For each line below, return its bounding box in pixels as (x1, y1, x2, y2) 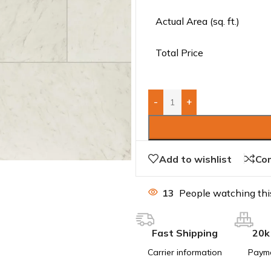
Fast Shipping (152, 227, 218, 239)
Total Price (155, 46, 203, 59)
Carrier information (148, 247, 222, 258)
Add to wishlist (159, 152, 232, 165)
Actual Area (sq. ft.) (155, 15, 240, 27)
